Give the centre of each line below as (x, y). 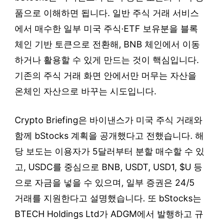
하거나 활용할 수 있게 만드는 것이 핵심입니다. (107, 60)
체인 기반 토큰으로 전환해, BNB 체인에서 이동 (107, 44)
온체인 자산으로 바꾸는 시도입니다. (86, 91)
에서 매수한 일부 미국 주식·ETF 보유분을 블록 (106, 29)
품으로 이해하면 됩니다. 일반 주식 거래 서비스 (107, 13)
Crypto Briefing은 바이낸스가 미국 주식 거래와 (109, 120)
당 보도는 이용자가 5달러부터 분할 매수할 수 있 (109, 152)
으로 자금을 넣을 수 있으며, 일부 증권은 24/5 (105, 183)
